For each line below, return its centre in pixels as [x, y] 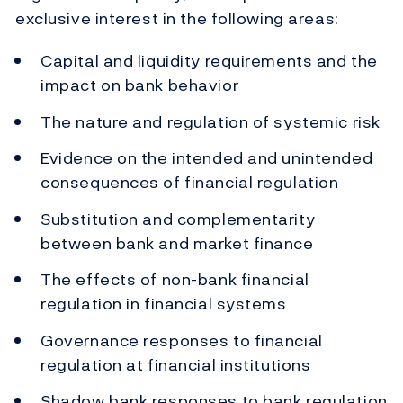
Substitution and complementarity [178, 219]
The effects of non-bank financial [175, 280]
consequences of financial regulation [190, 183]
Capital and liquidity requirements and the [209, 61]
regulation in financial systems [164, 304]
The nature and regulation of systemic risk [210, 121]
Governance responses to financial [182, 340]
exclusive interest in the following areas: [177, 19]
